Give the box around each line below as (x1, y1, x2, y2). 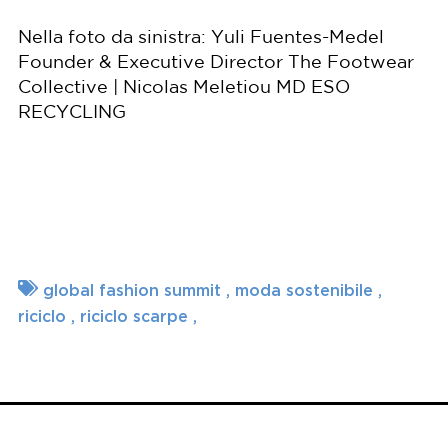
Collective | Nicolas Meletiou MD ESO (18, 80, 350, 97)
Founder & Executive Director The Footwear (18, 55, 414, 72)
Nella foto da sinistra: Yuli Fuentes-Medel (18, 30, 384, 47)
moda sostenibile (235, 281, 378, 300)
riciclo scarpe (80, 307, 193, 326)
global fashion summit (43, 281, 226, 300)
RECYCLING (18, 105, 126, 122)
